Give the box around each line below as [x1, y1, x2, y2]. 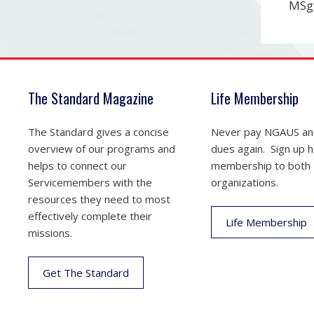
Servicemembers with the [28, 175, 152, 189]
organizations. [210, 175, 278, 189]
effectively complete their [28, 208, 152, 223]
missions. [28, 225, 72, 240]
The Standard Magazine [28, 87, 153, 109]
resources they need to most [28, 191, 170, 206]
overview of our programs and [28, 141, 175, 156]
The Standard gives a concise [28, 124, 169, 139]
